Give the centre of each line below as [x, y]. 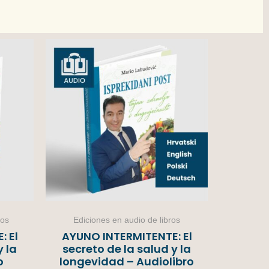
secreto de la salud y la [127, 249]
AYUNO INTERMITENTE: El [127, 236]
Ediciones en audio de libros [127, 219]
